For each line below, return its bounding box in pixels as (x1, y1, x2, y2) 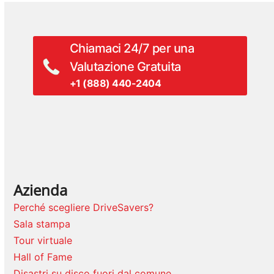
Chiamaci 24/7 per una (69, 41, 194, 56)
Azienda (13, 180, 68, 201)
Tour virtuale (13, 234, 73, 247)
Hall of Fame (13, 251, 73, 264)
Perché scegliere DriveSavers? (13, 201, 154, 214)
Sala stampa (13, 218, 71, 231)
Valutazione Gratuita (69, 59, 181, 75)
